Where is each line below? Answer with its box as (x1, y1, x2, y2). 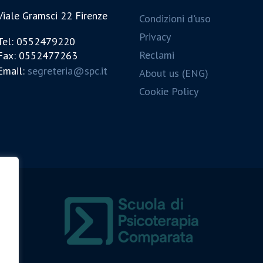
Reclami (139, 48, 174, 62)
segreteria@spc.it (28, 64, 108, 77)
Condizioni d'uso (139, 12, 211, 25)
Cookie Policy (139, 85, 198, 98)
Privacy (139, 30, 171, 43)
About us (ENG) (139, 66, 208, 80)
